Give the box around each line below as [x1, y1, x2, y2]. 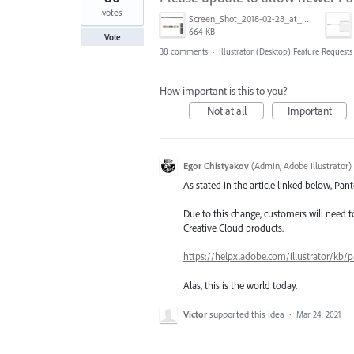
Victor [183, 307, 207, 320]
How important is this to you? [160, 84, 288, 98]
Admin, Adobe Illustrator [254, 160, 348, 171]
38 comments [160, 46, 208, 57]
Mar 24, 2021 [296, 308, 341, 320]
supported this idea [209, 307, 287, 320]
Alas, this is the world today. [183, 278, 297, 292]
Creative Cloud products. [183, 221, 284, 235]
